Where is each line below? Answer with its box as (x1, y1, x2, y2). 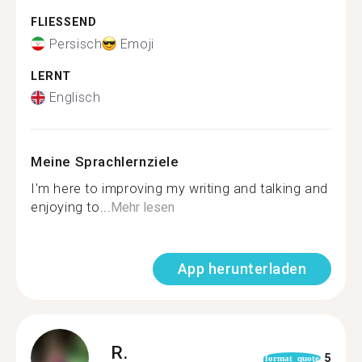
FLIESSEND (31, 15, 88, 29)
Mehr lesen (111, 200, 175, 215)
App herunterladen (177, 260, 306, 277)
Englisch (48, 90, 101, 105)
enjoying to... (31, 200, 112, 215)
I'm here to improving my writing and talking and (31, 181, 328, 196)
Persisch (48, 36, 103, 52)
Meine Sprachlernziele (31, 154, 179, 170)
